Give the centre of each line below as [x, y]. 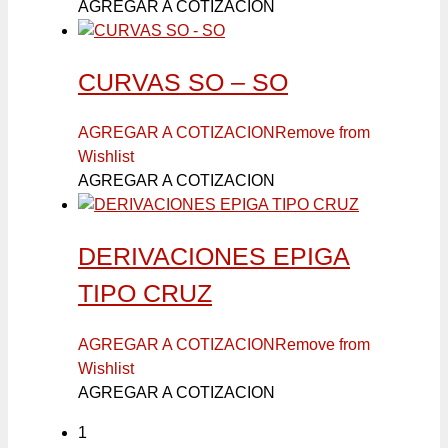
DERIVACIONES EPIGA [214, 256]
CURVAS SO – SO [183, 81]
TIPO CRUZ [145, 293]
